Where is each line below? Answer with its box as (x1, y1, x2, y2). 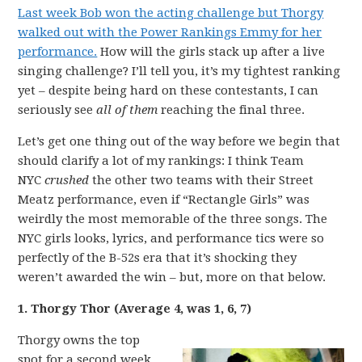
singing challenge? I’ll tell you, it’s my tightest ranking (18, 64, 341, 78)
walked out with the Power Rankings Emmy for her (18, 25, 322, 40)
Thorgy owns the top (18, 333, 141, 347)
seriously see (18, 103, 97, 117)
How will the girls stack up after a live (97, 44, 326, 59)
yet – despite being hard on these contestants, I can (18, 83, 319, 98)
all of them (96, 103, 158, 117)
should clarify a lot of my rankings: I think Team (18, 154, 305, 168)
